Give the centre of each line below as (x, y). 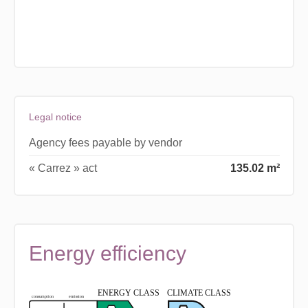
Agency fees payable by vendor (105, 143)
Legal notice (55, 117)
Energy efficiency (107, 254)
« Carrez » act (63, 168)
